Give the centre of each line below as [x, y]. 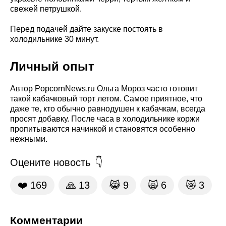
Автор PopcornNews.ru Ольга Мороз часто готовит [104, 88]
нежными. [29, 139]
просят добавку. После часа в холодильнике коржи [105, 119]
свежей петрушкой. [46, 9]
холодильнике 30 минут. [54, 39]
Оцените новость [50, 162]
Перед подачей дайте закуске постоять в [87, 29]
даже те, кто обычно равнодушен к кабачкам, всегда [108, 108]
